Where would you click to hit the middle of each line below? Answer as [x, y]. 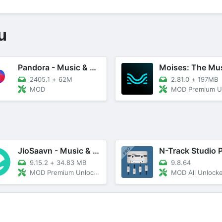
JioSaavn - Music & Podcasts [96, 150]
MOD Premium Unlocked [61, 172]
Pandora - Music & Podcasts [93, 67]
